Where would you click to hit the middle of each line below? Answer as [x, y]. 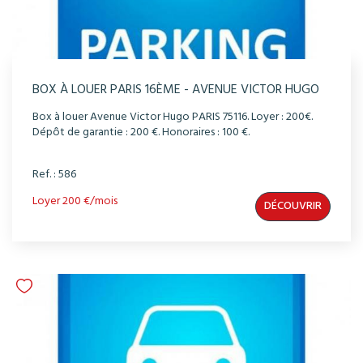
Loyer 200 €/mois [75, 202]
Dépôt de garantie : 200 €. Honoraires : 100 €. [141, 133]
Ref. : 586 [54, 175]
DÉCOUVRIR [293, 207]
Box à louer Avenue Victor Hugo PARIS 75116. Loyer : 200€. [173, 117]
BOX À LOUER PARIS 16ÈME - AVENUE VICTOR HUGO [176, 90]
